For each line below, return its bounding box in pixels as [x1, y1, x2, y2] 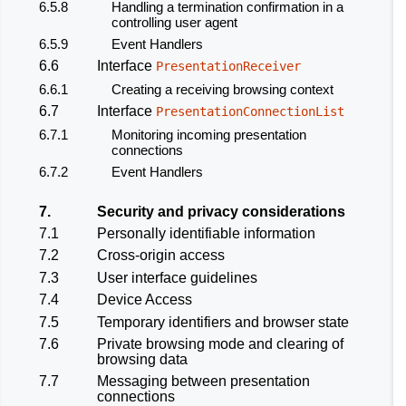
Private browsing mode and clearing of [97, 335, 343, 352]
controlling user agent [111, 14, 237, 30]
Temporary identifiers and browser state [97, 314, 349, 330]
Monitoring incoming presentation [111, 126, 306, 142]
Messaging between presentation [97, 373, 310, 390]
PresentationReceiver [156, 59, 301, 74]
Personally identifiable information [97, 225, 315, 241]
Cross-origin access [97, 247, 225, 264]
